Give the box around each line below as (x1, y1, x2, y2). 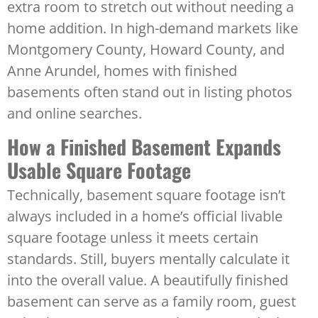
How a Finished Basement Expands (7, 132, 281, 162)
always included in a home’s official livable (7, 207, 283, 226)
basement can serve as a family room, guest (7, 292, 296, 312)
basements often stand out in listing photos (7, 82, 292, 102)
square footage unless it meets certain (7, 228, 258, 248)
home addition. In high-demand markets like (7, 18, 298, 38)
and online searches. (7, 104, 142, 124)
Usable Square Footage (7, 155, 191, 185)
